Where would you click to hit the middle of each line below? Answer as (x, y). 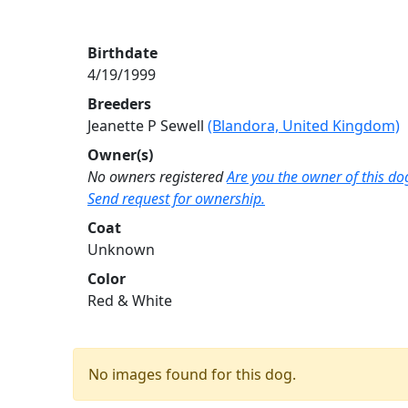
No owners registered (155, 176)
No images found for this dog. (192, 374)
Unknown (121, 249)
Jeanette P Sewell (148, 125)
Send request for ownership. (176, 198)
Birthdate (122, 52)
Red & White (130, 300)
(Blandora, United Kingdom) (304, 125)
